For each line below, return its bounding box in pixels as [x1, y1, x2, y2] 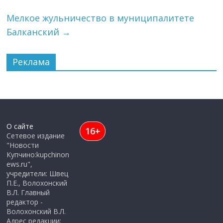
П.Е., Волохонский [6, 178, 68, 188]
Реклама [12, 56, 50, 68]
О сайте [6, 121, 34, 131]
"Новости [6, 140, 39, 150]
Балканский [6, 26, 62, 38]
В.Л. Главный [6, 188, 50, 197]
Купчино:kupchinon [6, 150, 70, 159]
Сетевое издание [6, 131, 65, 140]
